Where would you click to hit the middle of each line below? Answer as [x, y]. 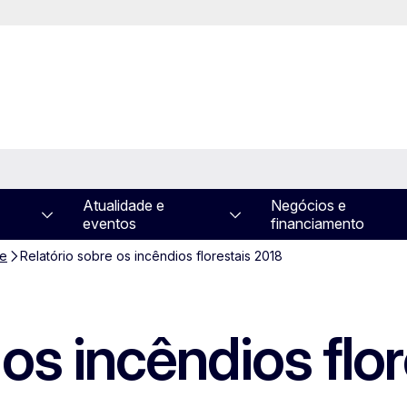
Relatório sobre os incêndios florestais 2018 [151, 256]
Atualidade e [123, 205]
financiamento [317, 223]
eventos [109, 223]
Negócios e [308, 205]
